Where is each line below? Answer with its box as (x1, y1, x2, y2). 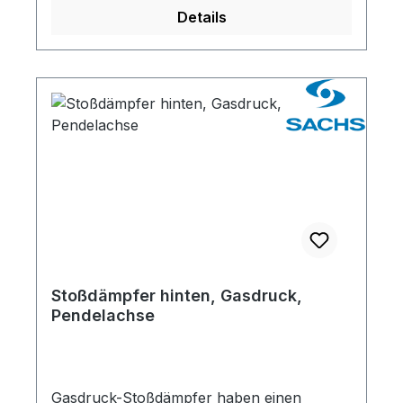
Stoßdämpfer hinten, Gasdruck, (51, 286, 302, 305)
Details (176, 8, 227, 26)
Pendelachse (51, 306, 155, 325)
